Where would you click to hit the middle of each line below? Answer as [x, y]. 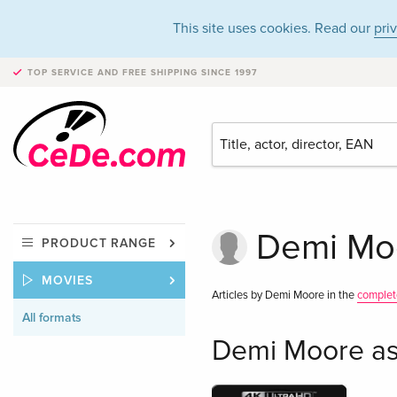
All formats [52, 318]
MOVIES [67, 281]
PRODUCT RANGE [99, 244]
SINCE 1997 [227, 73]
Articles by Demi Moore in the [284, 296]
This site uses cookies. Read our [273, 28]
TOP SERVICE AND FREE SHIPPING [113, 73]
